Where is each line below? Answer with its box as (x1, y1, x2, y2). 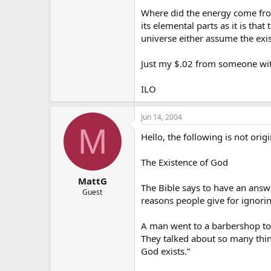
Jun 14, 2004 (141, 111, 182, 122)
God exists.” (141, 244, 190, 257)
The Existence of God (141, 155, 228, 168)
